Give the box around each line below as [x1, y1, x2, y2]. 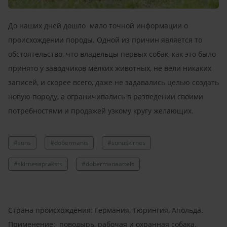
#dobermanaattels [82, 159, 134, 168]
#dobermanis [50, 138, 88, 147]
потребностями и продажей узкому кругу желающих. [8, 105, 196, 116]
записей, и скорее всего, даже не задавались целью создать [8, 77, 219, 87]
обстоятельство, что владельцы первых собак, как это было [8, 49, 216, 59]
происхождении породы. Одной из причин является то [8, 34, 202, 45]
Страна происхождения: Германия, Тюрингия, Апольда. [8, 205, 205, 215]
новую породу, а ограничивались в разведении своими [8, 91, 203, 101]
